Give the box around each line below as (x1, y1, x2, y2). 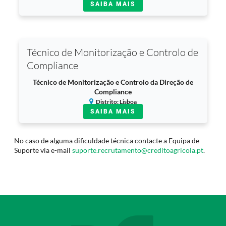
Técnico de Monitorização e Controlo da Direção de (33, 78, 193, 86)
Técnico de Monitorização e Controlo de (26, 46, 198, 59)
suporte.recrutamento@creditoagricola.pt (72, 146, 203, 154)
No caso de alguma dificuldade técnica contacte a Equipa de (14, 136, 199, 145)
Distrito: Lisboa (96, 98, 137, 105)
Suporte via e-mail (14, 146, 72, 154)
